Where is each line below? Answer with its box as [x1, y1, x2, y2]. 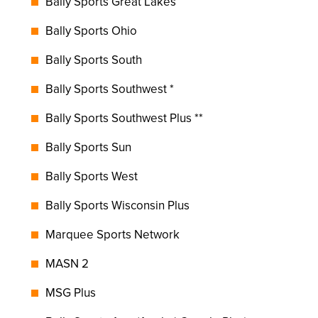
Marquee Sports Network [45, 226, 180, 243]
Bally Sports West [45, 168, 138, 185]
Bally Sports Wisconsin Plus [45, 197, 190, 214]
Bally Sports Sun [45, 138, 131, 156]
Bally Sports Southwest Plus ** [45, 109, 203, 127]
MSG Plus [45, 284, 96, 302]
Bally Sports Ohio [45, 22, 137, 40]
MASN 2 [45, 255, 89, 273]
